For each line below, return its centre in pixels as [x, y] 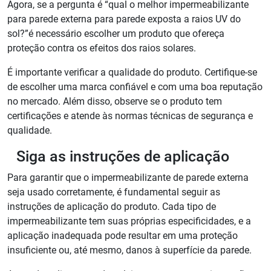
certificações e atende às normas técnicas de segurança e [130, 116]
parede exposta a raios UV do [178, 19]
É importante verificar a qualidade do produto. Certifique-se [132, 73]
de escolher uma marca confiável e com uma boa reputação [135, 87]
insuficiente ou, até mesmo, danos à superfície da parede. [129, 250]
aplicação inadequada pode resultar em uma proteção [122, 236]
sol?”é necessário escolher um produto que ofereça [116, 34]
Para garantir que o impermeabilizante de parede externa [128, 178]
